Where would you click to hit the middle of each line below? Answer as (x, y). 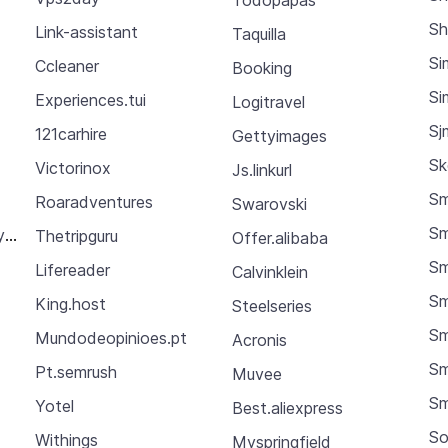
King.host (70, 304)
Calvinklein (269, 271)
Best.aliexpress (287, 407)
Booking (261, 67)
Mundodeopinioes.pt (110, 338)
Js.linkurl (261, 169)
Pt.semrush (75, 372)
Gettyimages (279, 135)
